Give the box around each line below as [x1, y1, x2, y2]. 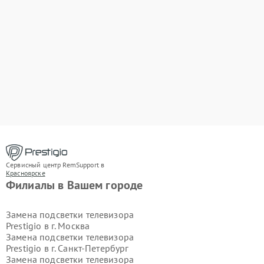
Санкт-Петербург [58, 242, 129, 254]
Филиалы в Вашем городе [6, 177, 143, 193]
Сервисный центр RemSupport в [6, 160, 105, 169]
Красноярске [6, 169, 45, 177]
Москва [58, 220, 90, 232]
